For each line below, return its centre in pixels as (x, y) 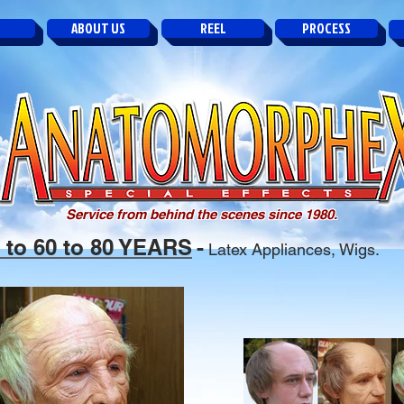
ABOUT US (98, 28)
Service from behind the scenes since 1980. (202, 214)
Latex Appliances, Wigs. (292, 249)
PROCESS (326, 28)
